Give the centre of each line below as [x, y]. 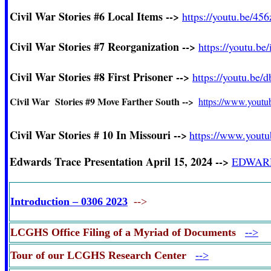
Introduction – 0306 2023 [69, 201]
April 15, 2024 [181, 162]
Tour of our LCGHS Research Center [103, 255]
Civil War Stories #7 [59, 47]
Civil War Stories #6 [59, 16]
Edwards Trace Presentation [78, 162]
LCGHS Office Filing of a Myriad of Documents [128, 232]
